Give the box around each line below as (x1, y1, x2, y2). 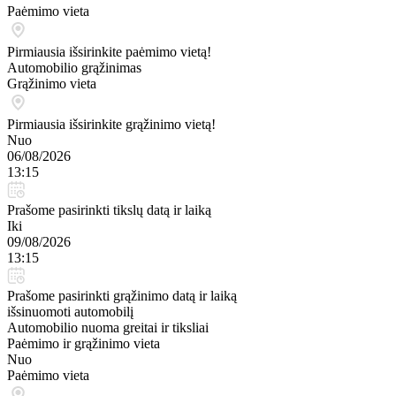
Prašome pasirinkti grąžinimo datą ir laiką (7, 288, 237, 303)
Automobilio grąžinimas (7, 60, 141, 75)
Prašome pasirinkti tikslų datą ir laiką (7, 202, 211, 217)
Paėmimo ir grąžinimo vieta (7, 336, 160, 351)
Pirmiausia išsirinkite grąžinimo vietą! (7, 117, 216, 132)
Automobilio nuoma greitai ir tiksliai (7, 320, 209, 335)
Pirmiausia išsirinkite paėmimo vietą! (7, 44, 211, 59)
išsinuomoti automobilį (7, 304, 133, 319)
